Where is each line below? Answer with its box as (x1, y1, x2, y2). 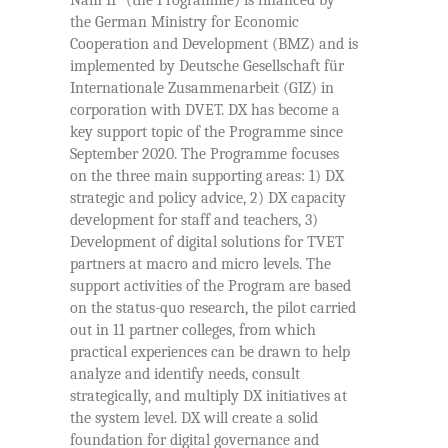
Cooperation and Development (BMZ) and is (70, 35, 358, 54)
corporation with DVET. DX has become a (70, 101, 340, 120)
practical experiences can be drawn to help (70, 343, 350, 362)
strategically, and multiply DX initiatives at (70, 387, 347, 406)
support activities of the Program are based (70, 277, 351, 296)
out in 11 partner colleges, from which (70, 321, 316, 340)
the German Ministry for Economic (70, 13, 299, 32)
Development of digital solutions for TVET (70, 233, 344, 252)
